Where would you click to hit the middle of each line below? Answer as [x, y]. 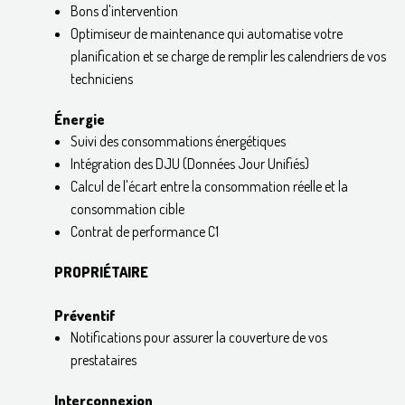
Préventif [85, 315]
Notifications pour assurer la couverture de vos [198, 337]
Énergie [80, 119]
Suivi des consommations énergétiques [178, 141]
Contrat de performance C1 [144, 231]
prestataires [103, 359]
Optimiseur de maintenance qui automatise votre [206, 33]
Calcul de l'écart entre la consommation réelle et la [209, 186]
